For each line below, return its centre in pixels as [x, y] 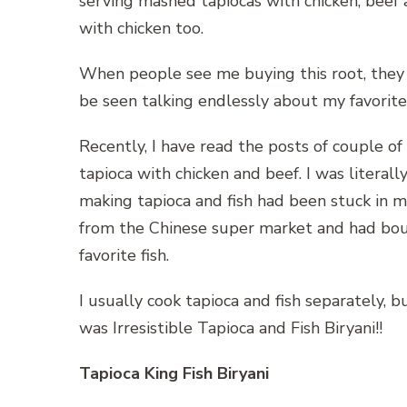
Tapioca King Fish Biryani [174, 374]
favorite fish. [124, 256]
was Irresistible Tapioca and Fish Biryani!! [231, 328]
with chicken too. [141, 29]
